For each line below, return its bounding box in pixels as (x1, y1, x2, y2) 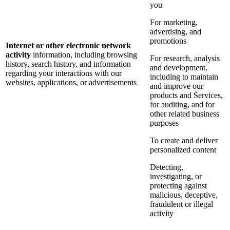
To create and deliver (150, 136, 218, 145)
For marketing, (150, 18, 198, 27)
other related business (150, 109, 219, 119)
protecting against (150, 181, 207, 190)
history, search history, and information (6, 60, 131, 69)
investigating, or (150, 172, 202, 181)
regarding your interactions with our (6, 69, 122, 78)
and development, (150, 63, 207, 72)
